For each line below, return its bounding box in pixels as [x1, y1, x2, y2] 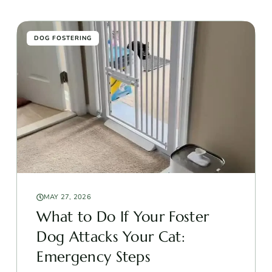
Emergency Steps [36, 247, 151, 266]
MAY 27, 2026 [43, 192, 91, 202]
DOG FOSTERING [34, 33, 92, 42]
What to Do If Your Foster [36, 207, 209, 226]
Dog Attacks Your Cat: [36, 227, 186, 246]
